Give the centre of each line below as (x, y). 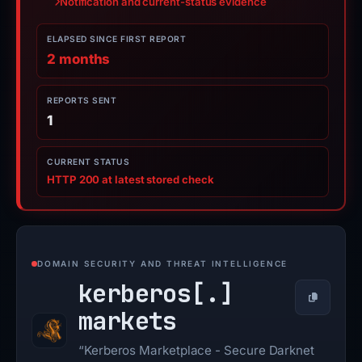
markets (128, 321)
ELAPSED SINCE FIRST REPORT (116, 38)
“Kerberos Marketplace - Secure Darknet (196, 350)
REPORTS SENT (82, 100)
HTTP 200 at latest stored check (130, 179)
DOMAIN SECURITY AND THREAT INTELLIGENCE (163, 263)
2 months (79, 59)
